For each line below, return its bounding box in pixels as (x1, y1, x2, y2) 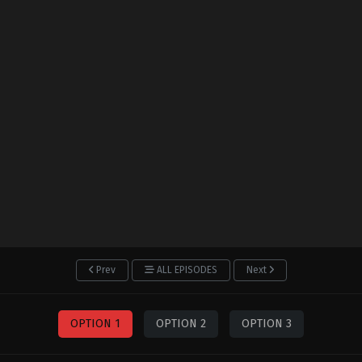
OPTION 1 (70, 317, 120, 330)
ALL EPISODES (156, 264, 217, 276)
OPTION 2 (156, 317, 206, 330)
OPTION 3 (242, 317, 292, 330)
